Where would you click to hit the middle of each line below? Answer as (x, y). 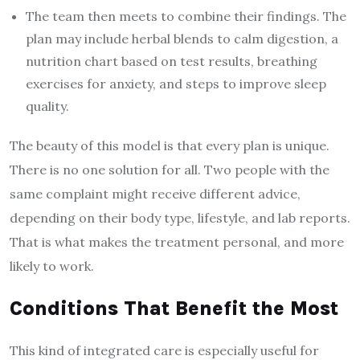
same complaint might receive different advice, (155, 193)
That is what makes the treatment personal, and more (177, 241)
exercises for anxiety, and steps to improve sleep (176, 83)
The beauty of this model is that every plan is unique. (170, 145)
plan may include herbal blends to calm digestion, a (182, 38)
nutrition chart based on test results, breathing (172, 61)
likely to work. (52, 266)
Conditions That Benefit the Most (174, 308)
